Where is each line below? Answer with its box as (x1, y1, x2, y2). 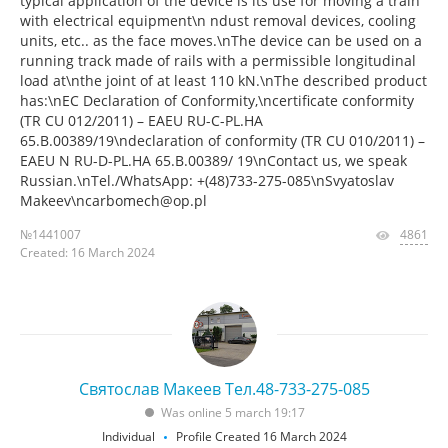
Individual (101, 428, 155, 445)
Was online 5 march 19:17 (161, 404, 305, 421)
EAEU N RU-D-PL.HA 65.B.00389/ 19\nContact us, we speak (20, 151, 407, 170)
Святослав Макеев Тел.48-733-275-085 (78, 378, 370, 400)
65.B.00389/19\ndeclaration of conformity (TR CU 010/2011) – (20, 131, 425, 150)
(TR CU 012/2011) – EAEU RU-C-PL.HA (20, 111, 263, 130)
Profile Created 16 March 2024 (175, 428, 347, 445)
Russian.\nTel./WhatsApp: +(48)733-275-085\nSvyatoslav (20, 171, 394, 190)
